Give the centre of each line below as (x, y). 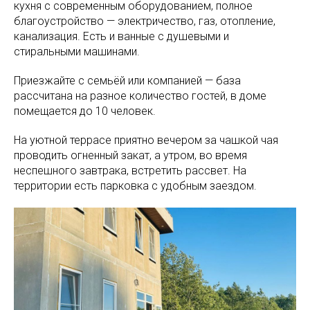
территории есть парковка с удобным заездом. (135, 186)
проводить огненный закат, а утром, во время (130, 156)
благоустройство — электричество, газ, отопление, (145, 21)
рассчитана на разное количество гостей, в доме (140, 96)
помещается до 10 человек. (85, 111)
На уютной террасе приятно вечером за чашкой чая (146, 140)
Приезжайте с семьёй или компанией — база (127, 81)
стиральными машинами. (77, 52)
